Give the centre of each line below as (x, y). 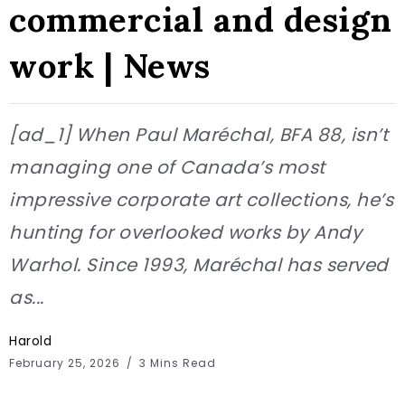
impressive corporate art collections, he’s (201, 200)
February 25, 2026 (66, 363)
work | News (110, 66)
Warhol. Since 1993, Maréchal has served (199, 265)
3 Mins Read (176, 363)
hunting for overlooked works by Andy (185, 233)
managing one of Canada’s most (167, 168)
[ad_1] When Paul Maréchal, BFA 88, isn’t (198, 135)
